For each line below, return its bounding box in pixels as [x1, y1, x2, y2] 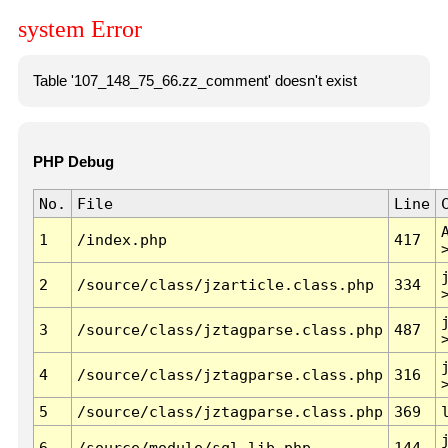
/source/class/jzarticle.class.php [76, 276, 374, 294]
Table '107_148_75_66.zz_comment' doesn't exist [32, 72, 357, 89]
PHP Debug [32, 154, 114, 171]
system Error [18, 16, 142, 43]
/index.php [76, 231, 167, 249]
